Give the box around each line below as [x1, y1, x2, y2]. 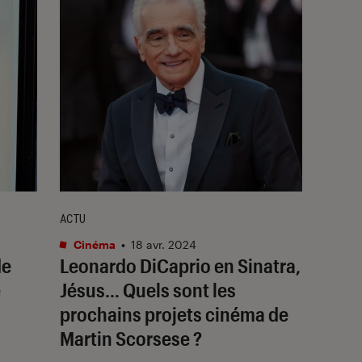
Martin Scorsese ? [60, 326, 202, 350]
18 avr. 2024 [131, 237, 196, 251]
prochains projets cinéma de [60, 301, 288, 326]
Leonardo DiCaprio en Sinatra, [60, 253, 301, 277]
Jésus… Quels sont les [60, 277, 236, 301]
